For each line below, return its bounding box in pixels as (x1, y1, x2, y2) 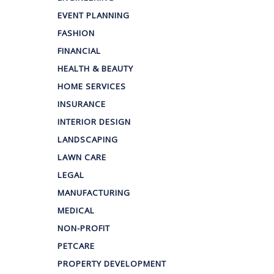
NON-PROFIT (57, 223, 110, 234)
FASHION (57, 28, 95, 39)
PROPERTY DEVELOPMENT (57, 258, 166, 270)
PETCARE (57, 240, 95, 252)
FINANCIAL (57, 45, 101, 57)
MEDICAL (57, 205, 95, 217)
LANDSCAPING (57, 134, 118, 146)
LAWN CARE (57, 152, 106, 163)
